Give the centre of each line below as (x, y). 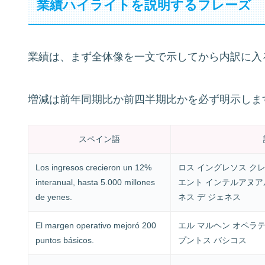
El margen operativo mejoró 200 (96, 225)
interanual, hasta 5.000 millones (95, 182)
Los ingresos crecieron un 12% (93, 167)
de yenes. (54, 197)
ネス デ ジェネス (209, 197)
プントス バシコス (212, 240)
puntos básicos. (64, 240)
